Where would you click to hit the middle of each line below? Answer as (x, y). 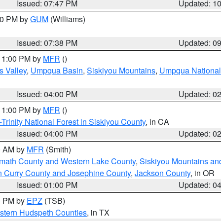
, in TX (98, 212)
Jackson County (163, 173)
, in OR (203, 173)
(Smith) (57, 149)
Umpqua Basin (57, 70)
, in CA (157, 122)
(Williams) (67, 19)
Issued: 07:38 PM (47, 43)
